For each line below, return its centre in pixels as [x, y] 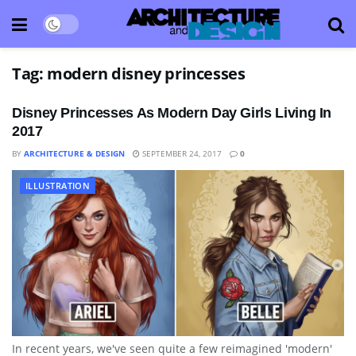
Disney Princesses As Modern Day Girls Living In [172, 113]
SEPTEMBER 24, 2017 [181, 153]
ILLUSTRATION [58, 186]
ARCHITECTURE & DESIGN [74, 153]
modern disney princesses [146, 74]
